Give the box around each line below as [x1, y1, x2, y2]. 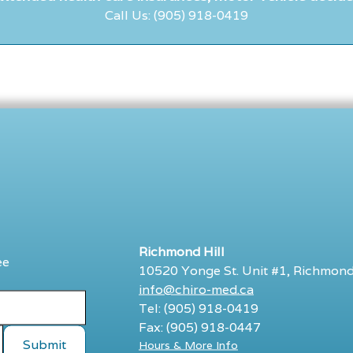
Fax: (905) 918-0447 [138, 318, 261, 336]
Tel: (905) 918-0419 [138, 299, 258, 317]
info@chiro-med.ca [138, 281, 254, 298]
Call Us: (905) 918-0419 [105, 7, 248, 24]
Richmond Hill [138, 243, 225, 260]
